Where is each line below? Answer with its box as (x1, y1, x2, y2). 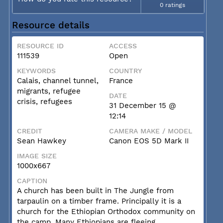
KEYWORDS (16, 67, 56, 75)
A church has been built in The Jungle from (16, 186, 174, 195)
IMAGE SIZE (16, 152, 57, 160)
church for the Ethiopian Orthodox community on (16, 207, 195, 216)
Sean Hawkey (16, 136, 66, 145)
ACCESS (109, 42, 137, 50)
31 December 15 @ (109, 101, 176, 110)
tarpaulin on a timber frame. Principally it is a (16, 197, 181, 206)
